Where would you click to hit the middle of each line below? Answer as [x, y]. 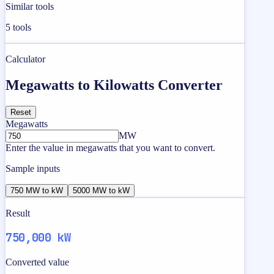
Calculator [25, 59]
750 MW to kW [37, 190]
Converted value [37, 262]
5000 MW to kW [101, 190]
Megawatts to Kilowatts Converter [114, 85]
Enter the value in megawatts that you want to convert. [110, 147]
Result [18, 213]
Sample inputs [33, 168]
